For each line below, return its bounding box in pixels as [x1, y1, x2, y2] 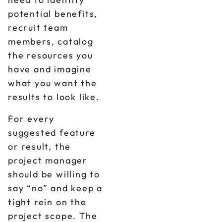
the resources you [8, 50, 93, 61]
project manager [8, 155, 88, 166]
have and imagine [8, 63, 92, 75]
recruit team [8, 22, 68, 33]
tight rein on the [8, 196, 87, 208]
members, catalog [8, 36, 94, 47]
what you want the [8, 77, 97, 89]
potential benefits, [8, 8, 98, 19]
